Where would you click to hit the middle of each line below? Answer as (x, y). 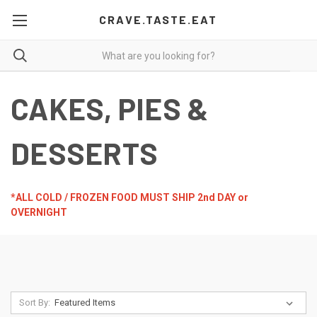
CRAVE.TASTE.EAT (158, 19)
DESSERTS (84, 153)
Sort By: (34, 302)
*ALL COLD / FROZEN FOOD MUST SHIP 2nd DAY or (129, 197)
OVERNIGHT (40, 212)
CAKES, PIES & (110, 108)
